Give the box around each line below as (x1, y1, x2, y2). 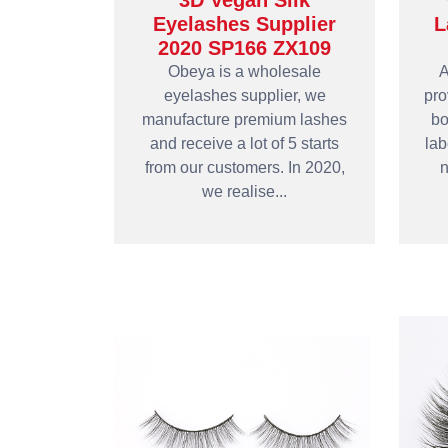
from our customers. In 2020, (144, 159, 345, 176)
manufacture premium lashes (142, 111, 347, 128)
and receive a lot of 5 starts (150, 135, 339, 152)
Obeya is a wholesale (168, 63, 321, 80)
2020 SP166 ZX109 (158, 37, 331, 59)
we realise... (202, 183, 287, 200)
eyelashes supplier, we (163, 87, 326, 104)
